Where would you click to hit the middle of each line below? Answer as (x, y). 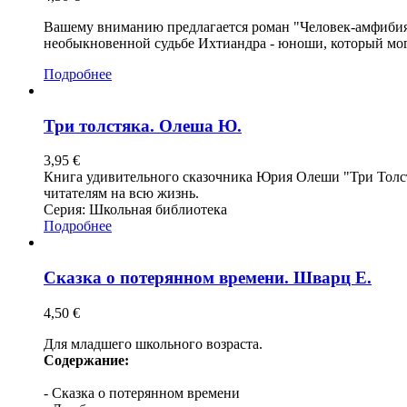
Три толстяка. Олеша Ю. (143, 125)
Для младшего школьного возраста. (153, 343)
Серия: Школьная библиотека (135, 210)
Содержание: (86, 360)
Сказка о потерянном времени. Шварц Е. (208, 278)
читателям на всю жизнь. (121, 194)
